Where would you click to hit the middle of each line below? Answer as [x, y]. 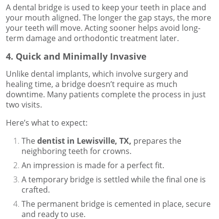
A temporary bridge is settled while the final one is [114, 180]
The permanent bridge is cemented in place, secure [116, 204]
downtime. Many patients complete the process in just [106, 95]
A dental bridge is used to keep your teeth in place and [106, 8]
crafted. [36, 190]
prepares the [157, 141]
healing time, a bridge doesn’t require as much [92, 84]
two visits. [24, 105]
